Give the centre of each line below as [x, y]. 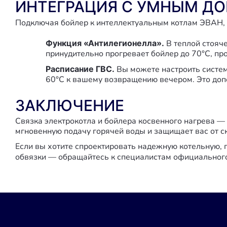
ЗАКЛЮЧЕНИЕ [70, 105]
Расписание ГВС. [80, 69]
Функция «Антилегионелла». [105, 43]
